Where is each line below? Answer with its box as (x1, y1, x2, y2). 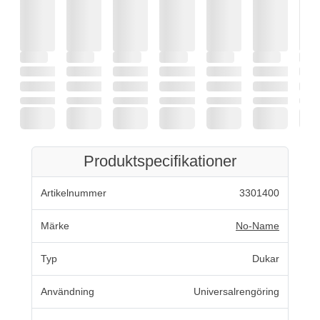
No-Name (236, 219, 279, 231)
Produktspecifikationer (84, 152, 236, 170)
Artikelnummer (41, 186, 106, 199)
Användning (41, 285, 94, 297)
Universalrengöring (194, 285, 279, 297)
